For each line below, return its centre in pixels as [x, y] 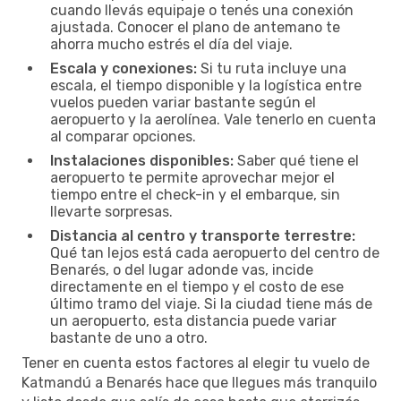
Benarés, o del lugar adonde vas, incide [182, 269]
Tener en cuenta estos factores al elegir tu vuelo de [196, 363]
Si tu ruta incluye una [272, 68]
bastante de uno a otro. [129, 337]
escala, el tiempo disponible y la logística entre [206, 85]
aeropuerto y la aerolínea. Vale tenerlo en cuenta [213, 119]
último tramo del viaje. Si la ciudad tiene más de [211, 303]
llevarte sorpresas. [111, 211]
